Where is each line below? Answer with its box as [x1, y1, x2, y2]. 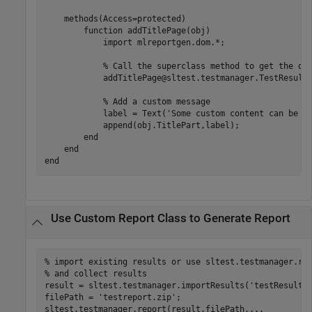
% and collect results [44, 269, 147, 279]
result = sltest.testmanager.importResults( [44, 281, 249, 291]
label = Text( [44, 109, 166, 119]
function [83, 26, 123, 36]
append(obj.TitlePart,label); [44, 120, 240, 131]
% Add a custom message [102, 97, 210, 107]
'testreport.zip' [97, 292, 176, 303]
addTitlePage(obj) [122, 26, 210, 36]
